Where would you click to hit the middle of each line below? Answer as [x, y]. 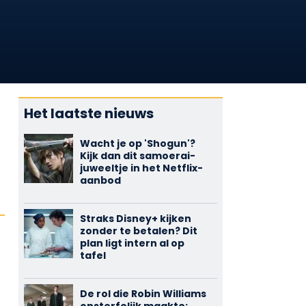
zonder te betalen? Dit [138, 231]
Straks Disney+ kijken [135, 219]
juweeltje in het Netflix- [141, 168]
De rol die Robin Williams [143, 294]
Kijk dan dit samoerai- [137, 156]
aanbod [100, 180]
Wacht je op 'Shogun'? [137, 143]
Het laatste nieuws [88, 113]
